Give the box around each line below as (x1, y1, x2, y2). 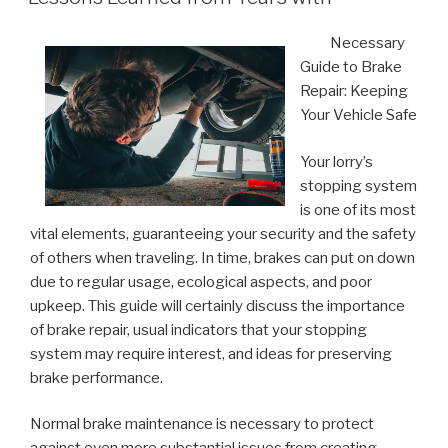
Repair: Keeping (300, 82, 408, 101)
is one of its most (300, 200, 416, 219)
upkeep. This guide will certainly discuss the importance (30, 296, 405, 315)
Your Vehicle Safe (300, 106, 417, 125)
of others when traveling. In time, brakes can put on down (30, 248, 415, 267)
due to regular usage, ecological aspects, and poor (30, 272, 372, 291)
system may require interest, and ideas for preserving (30, 344, 392, 363)
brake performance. (30, 368, 163, 387)
